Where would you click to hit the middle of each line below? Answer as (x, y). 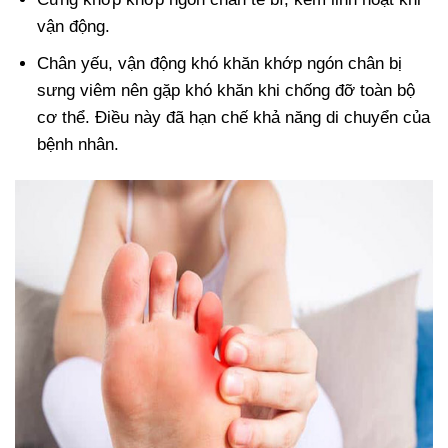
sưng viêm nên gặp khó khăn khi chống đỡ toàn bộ (226, 91)
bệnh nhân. (78, 145)
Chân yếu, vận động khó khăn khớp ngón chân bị (220, 64)
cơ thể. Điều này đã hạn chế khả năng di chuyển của (234, 118)
